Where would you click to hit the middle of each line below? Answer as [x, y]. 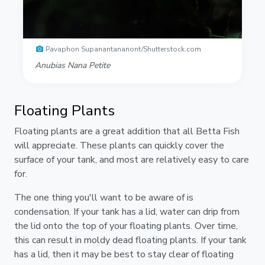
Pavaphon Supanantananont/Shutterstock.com [123, 49]
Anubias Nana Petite [72, 66]
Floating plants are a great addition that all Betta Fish [127, 132]
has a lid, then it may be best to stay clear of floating [124, 255]
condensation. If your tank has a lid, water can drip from [127, 212]
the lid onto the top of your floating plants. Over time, [126, 226]
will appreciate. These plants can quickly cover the [119, 146]
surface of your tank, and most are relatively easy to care [132, 160]
